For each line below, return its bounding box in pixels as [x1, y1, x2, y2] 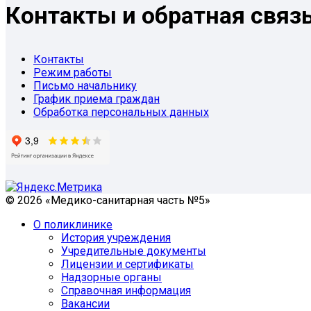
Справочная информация [61, 283, 191, 297]
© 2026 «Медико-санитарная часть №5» [6, 193, 210, 207]
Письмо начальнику [33, 78, 137, 92]
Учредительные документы [61, 244, 206, 258]
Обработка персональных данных [33, 105, 209, 119]
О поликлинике [33, 217, 112, 231]
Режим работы [33, 65, 112, 79]
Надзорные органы [61, 270, 162, 284]
